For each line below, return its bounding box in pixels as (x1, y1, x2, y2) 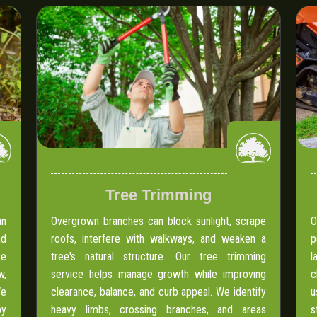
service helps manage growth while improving (51, 267, 266, 282)
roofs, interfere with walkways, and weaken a (51, 232, 266, 246)
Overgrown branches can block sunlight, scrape (51, 214, 266, 229)
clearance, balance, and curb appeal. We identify (51, 285, 266, 299)
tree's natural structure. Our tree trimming (51, 250, 266, 264)
